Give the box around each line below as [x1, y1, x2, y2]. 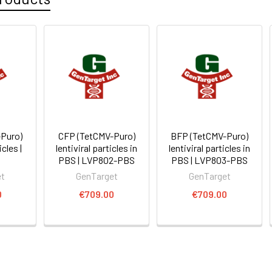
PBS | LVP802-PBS [58, 154, 135, 166]
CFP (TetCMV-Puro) [58, 129, 135, 141]
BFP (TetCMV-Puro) [171, 129, 249, 141]
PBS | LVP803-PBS [171, 154, 248, 166]
